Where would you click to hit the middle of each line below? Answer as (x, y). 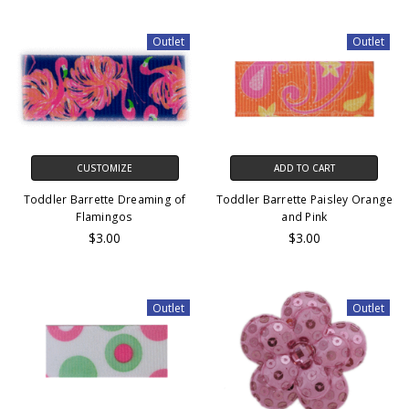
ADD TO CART (304, 168)
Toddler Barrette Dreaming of (105, 200)
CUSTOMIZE (105, 168)
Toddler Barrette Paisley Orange (304, 200)
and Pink (304, 217)
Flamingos (105, 217)
